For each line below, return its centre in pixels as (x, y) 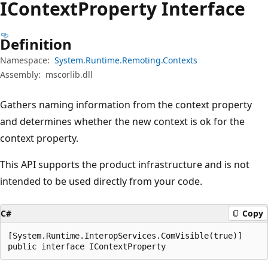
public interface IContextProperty (87, 246)
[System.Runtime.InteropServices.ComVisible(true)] (125, 235)
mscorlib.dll (69, 74)
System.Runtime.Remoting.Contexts (126, 60)
